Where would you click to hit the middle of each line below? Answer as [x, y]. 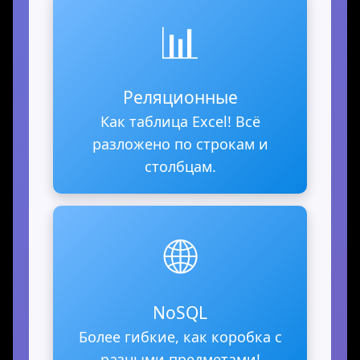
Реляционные [180, 97]
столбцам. [180, 167]
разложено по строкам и [180, 144]
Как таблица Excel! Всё [180, 122]
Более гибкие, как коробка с [180, 337]
